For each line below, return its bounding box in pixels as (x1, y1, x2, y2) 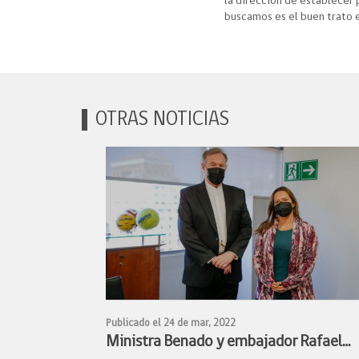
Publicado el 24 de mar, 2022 (106, 318, 236, 329)
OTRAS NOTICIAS (95, 110, 229, 131)
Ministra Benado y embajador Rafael (106, 334, 342, 351)
